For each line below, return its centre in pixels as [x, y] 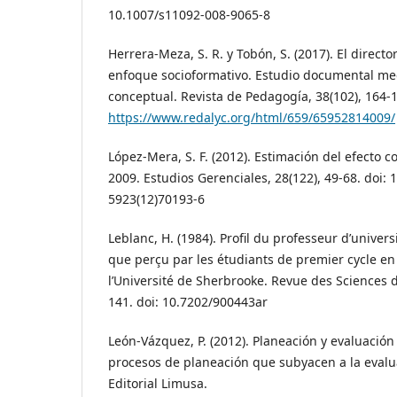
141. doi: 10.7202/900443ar [188, 302]
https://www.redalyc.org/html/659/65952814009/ [252, 118]
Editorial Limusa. [158, 384]
